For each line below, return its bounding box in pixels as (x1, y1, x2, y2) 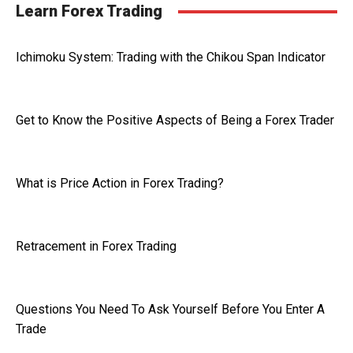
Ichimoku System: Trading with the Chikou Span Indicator (16, 50, 325, 65)
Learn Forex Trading (16, 2, 162, 20)
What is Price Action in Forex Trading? (16, 176, 224, 191)
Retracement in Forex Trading (16, 239, 176, 254)
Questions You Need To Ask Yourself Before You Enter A (16, 302, 325, 317)
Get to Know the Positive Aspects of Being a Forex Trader (16, 113, 334, 128)
